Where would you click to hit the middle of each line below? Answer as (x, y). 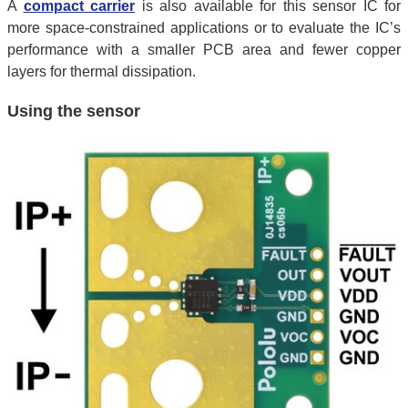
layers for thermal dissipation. (102, 71)
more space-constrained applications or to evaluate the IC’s (204, 27)
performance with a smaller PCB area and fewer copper (204, 49)
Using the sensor (74, 111)
